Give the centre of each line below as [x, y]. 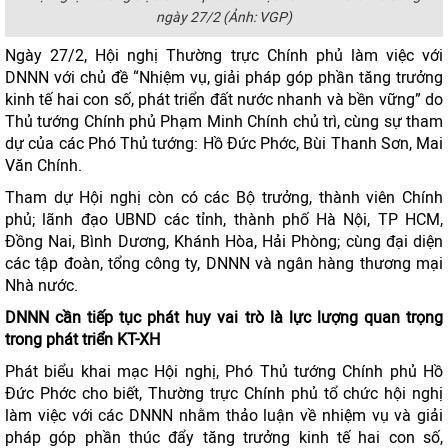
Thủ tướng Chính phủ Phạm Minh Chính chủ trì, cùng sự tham [224, 121]
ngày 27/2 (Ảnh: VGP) [224, 17]
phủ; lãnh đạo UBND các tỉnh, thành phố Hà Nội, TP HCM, [224, 219]
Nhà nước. [41, 285]
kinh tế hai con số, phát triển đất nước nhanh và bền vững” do [224, 99]
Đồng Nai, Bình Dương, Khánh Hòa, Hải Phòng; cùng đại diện [224, 241]
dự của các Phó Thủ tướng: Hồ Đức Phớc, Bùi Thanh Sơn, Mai [224, 143]
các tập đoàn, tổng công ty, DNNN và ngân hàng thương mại [224, 263]
